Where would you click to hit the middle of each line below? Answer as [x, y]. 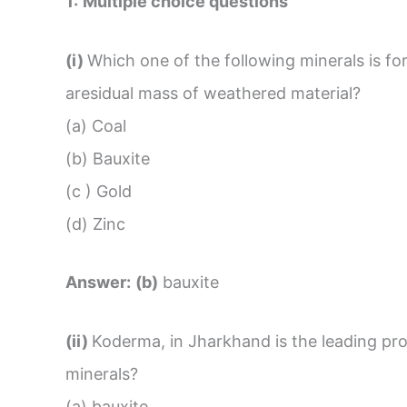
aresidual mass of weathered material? [213, 93]
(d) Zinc [95, 223]
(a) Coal [96, 125]
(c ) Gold [99, 191]
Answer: [98, 283]
